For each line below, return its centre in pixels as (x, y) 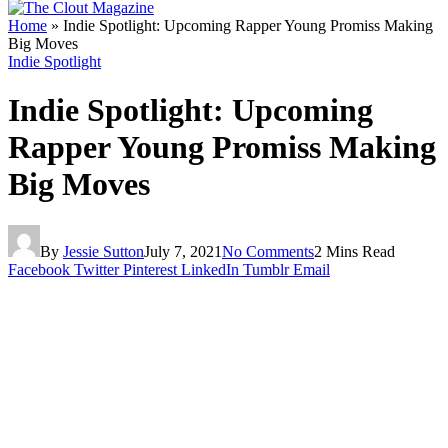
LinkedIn (210, 269)
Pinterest (150, 269)
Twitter (96, 269)
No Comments (268, 251)
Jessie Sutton (103, 251)
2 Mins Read (354, 251)
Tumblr (266, 269)
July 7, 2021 (183, 251)
